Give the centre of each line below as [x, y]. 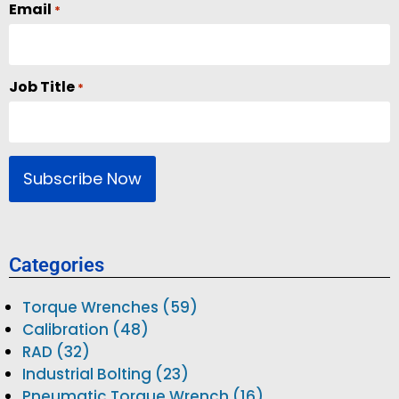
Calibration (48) [85, 330]
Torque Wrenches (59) [110, 308]
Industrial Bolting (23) [106, 375]
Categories [57, 265]
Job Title [42, 87]
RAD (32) [56, 352]
